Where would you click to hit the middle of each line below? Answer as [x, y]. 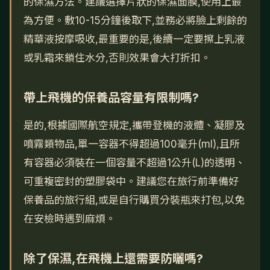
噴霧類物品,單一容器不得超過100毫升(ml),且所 [132, 144]
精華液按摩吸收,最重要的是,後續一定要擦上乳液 [134, 39]
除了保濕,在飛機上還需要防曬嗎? [113, 259]
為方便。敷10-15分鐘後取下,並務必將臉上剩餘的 [135, 21]
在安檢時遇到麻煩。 [70, 219]
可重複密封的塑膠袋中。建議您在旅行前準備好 [131, 182]
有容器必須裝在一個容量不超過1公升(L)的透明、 [134, 163]
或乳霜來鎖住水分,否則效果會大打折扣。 [117, 58]
